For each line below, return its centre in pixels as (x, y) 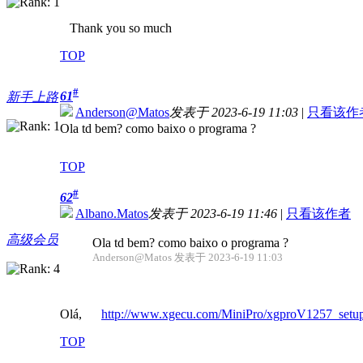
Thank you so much (116, 28)
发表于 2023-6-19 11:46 (213, 214)
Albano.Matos (112, 214)
